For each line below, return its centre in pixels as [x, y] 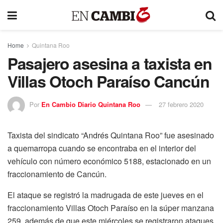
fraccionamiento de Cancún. [57, 174]
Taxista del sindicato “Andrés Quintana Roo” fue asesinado [111, 135]
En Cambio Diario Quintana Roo [91, 104]
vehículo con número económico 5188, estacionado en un [109, 161]
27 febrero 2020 [181, 104]
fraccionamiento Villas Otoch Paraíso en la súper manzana [111, 208]
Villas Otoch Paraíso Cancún [109, 81]
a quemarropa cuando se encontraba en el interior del [102, 148]
